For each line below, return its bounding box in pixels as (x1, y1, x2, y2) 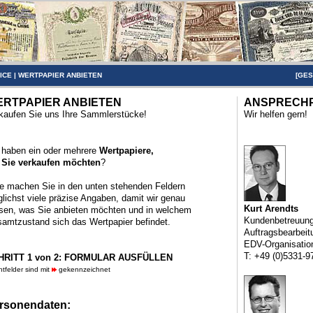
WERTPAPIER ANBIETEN (18, 71, 102, 79)
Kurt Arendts (243, 203, 298, 214)
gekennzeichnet (56, 265, 110, 273)
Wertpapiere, (99, 145, 154, 156)
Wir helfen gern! (243, 109, 307, 119)
